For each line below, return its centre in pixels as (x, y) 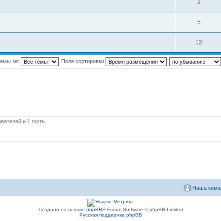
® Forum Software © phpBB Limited (142, 209)
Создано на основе (62, 209)
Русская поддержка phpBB (110, 215)
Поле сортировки (83, 61)
